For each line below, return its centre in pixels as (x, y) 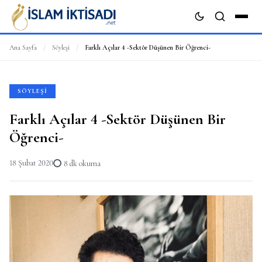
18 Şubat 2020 (31, 163)
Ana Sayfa (23, 47)
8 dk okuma (82, 163)
